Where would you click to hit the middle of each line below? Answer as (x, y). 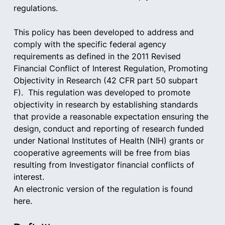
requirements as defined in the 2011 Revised (98, 56)
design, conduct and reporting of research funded (110, 129)
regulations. (35, 8)
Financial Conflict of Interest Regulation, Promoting (112, 68)
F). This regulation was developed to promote (103, 92)
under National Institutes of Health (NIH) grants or (110, 141)
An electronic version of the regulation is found (104, 189)
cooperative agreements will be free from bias (103, 153)
